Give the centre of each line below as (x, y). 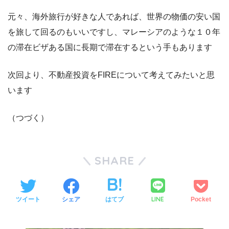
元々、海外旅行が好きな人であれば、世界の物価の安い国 (114, 17)
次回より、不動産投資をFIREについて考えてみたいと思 (111, 75)
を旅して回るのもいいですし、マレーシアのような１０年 (114, 32)
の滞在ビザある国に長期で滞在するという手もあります (110, 48)
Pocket (201, 199)
